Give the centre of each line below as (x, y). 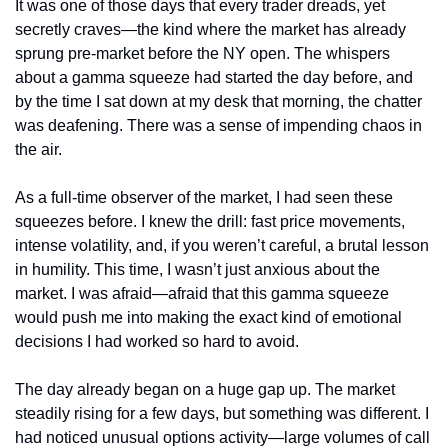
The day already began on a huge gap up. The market (205, 389)
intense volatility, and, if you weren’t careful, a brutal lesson (222, 245)
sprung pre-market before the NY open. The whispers (202, 53)
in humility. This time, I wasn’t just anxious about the (197, 269)
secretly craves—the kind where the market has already (210, 29)
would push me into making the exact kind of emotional (208, 317)
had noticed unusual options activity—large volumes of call (222, 437)
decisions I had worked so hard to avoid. (157, 341)
